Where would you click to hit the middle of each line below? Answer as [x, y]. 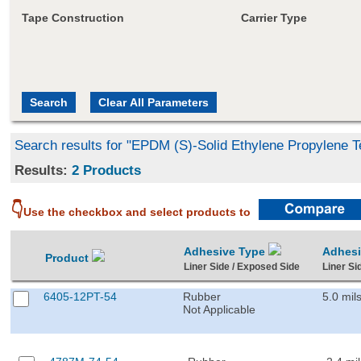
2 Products [107, 170]
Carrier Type [274, 17]
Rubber [202, 296]
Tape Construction [73, 17]
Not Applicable [220, 309]
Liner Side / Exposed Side [242, 266]
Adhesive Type [226, 251]
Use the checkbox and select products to [137, 212]
